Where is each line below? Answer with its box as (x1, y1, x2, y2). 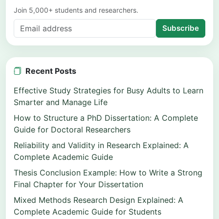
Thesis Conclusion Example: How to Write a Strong (14, 168, 202, 178)
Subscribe (162, 23, 199, 33)
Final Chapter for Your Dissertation (14, 179, 143, 190)
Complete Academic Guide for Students (14, 207, 161, 217)
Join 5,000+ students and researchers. (14, 6, 138, 15)
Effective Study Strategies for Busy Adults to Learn (14, 86, 203, 96)
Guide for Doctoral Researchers (14, 125, 131, 135)
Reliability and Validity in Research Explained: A (14, 140, 189, 151)
